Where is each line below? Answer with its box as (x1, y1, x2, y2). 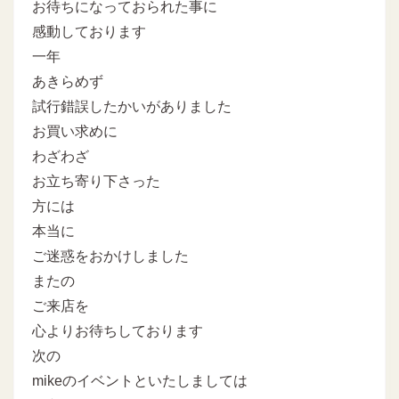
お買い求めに (32, 123, 118, 139)
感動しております (32, 23, 146, 39)
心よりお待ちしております (32, 322, 203, 338)
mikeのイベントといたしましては (32, 372, 248, 388)
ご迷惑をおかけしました (32, 248, 189, 264)
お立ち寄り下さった (32, 173, 160, 189)
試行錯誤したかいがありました (32, 98, 232, 114)
